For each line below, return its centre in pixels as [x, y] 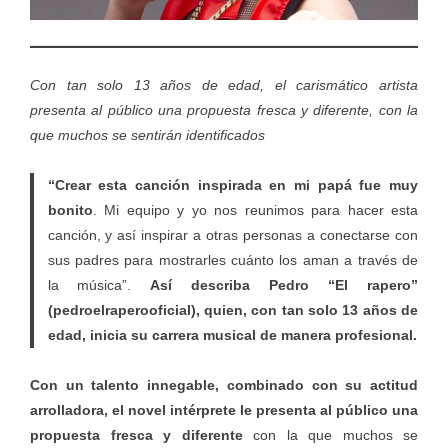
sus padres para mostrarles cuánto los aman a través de [232, 259]
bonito [70, 209]
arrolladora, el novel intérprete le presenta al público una [224, 409]
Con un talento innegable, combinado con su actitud [224, 384]
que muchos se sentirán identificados [147, 134]
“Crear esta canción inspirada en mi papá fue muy [232, 184]
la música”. [99, 284]
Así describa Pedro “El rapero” [284, 284]
